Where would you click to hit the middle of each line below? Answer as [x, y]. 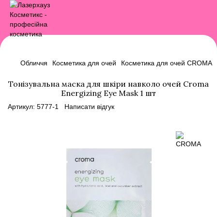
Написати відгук [89, 107]
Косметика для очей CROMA [167, 63]
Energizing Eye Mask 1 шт [108, 93]
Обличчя [34, 63]
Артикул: [21, 107]
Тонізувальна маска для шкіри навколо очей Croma [108, 84]
